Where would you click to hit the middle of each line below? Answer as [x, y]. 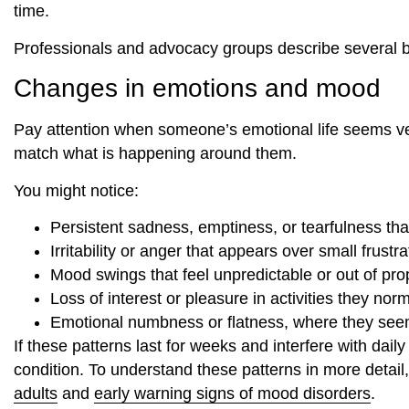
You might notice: [76, 190]
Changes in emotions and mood [197, 89]
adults [36, 393]
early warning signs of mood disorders [232, 393]
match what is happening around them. [155, 154]
